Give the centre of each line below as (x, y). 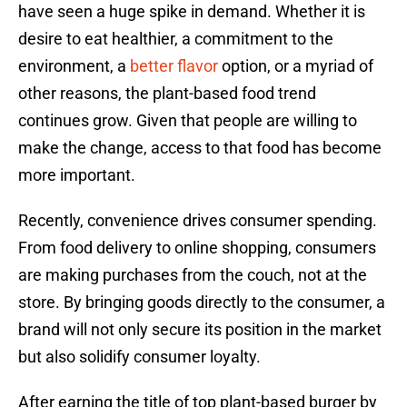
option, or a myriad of (296, 66)
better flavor (174, 66)
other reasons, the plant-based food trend (167, 94)
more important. (77, 175)
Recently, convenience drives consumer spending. (198, 221)
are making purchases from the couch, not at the (193, 275)
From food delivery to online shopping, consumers (197, 248)
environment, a (74, 66)
